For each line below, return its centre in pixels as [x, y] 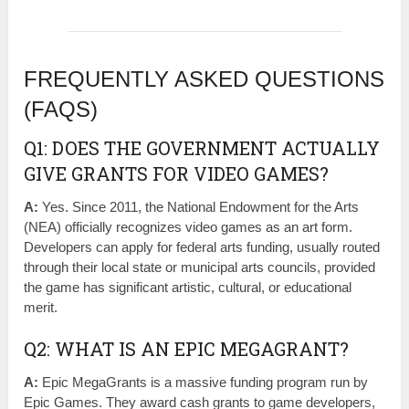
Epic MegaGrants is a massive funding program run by [204, 382]
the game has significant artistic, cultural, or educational [188, 287]
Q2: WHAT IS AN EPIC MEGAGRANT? [187, 348]
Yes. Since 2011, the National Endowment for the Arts [199, 206]
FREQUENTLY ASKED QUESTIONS [204, 79]
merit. [41, 307]
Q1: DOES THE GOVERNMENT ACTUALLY [202, 147]
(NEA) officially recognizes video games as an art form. [189, 226]
